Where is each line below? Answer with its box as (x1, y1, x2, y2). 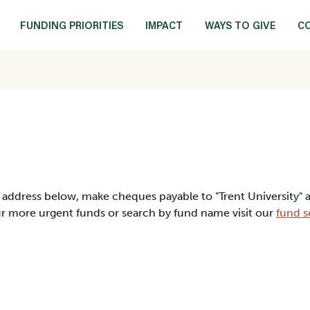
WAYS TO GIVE (205, 18, 275, 32)
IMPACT (145, 18, 183, 32)
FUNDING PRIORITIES (20, 18, 123, 32)
